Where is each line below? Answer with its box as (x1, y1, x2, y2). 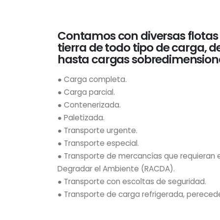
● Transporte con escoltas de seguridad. (57, 176, 206, 187)
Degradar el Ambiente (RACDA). (57, 164, 175, 174)
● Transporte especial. (57, 138, 139, 148)
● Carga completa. (57, 74, 127, 84)
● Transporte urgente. (57, 125, 137, 136)
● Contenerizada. (57, 100, 121, 110)
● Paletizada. (57, 112, 105, 123)
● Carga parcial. (57, 87, 115, 97)
